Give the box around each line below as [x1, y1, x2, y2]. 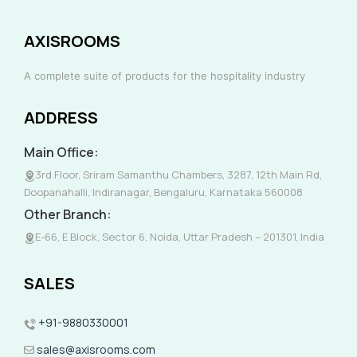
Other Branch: [24, 206, 112, 224]
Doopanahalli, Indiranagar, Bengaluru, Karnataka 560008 [24, 185, 303, 200]
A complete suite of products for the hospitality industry [24, 69, 305, 83]
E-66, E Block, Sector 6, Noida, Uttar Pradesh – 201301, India [35, 229, 324, 245]
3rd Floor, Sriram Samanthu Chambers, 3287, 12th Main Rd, [35, 167, 322, 182]
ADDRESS [24, 107, 98, 129]
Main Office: [24, 143, 99, 162]
